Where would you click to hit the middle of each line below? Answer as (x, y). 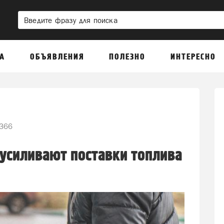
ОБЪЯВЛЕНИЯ (57, 57)
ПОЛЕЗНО (127, 57)
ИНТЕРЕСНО (193, 57)
